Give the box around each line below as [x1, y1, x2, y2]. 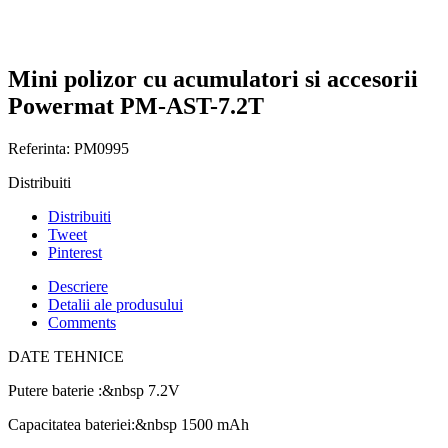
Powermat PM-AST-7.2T [8, 92, 264, 119]
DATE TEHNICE [8, 347, 124, 365]
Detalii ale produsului [48, 295, 183, 313]
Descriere [48, 277, 108, 295]
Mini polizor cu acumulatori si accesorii [8, 65, 418, 92]
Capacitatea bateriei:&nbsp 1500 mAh [8, 415, 249, 433]
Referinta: [8, 139, 70, 157]
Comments [48, 313, 116, 331]
